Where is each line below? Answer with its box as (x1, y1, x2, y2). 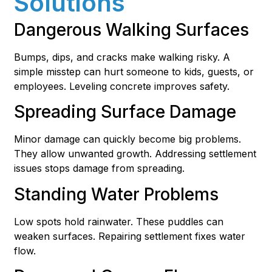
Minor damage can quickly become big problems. (14, 133, 242, 146)
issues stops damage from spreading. (14, 162, 185, 175)
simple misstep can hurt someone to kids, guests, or (14, 66, 254, 78)
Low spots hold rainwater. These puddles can (14, 215, 224, 228)
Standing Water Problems (14, 183, 219, 205)
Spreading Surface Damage (14, 101, 237, 123)
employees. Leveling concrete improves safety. (14, 80, 230, 93)
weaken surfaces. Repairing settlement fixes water (14, 229, 246, 242)
